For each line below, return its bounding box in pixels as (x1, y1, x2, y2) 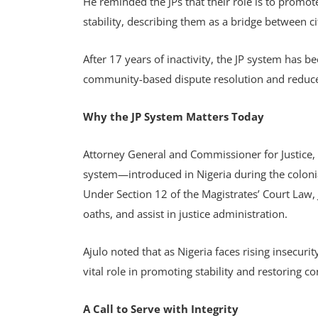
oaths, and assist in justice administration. (83, 207, 290, 221)
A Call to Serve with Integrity (83, 302, 238, 316)
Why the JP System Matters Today (83, 109, 264, 124)
